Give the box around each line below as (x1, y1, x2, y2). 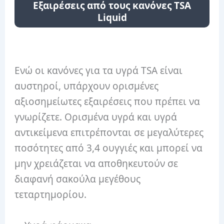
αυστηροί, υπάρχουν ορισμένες (14, 79, 159, 93)
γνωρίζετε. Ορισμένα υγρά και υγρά (14, 110, 177, 124)
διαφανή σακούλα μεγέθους (14, 172, 141, 186)
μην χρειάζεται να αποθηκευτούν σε (14, 157, 178, 170)
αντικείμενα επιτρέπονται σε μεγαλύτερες (14, 126, 204, 139)
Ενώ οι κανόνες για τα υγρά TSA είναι (14, 64, 183, 77)
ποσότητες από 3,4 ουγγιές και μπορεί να (14, 141, 203, 155)
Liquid (97, 10, 127, 24)
